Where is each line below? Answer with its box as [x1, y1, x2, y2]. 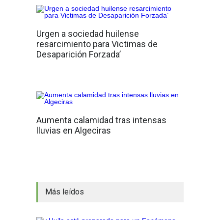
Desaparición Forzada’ [36, 49, 121, 60]
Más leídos [45, 187, 84, 197]
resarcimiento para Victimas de [36, 39, 158, 50]
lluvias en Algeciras [36, 125, 111, 136]
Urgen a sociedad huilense [36, 28, 139, 39]
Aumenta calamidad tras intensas [36, 115, 166, 126]
